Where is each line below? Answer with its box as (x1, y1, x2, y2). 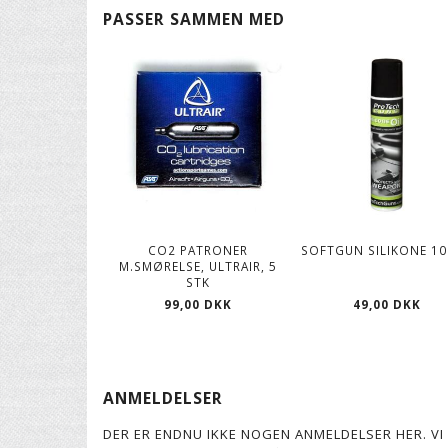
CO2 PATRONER (147, 241, 248, 258)
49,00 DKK (353, 295, 422, 312)
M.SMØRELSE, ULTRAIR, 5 (118, 257, 277, 274)
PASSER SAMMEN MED (103, 8, 285, 31)
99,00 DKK (163, 295, 232, 312)
